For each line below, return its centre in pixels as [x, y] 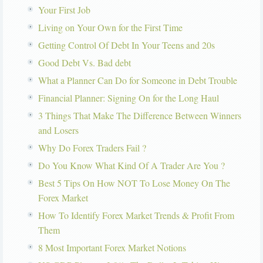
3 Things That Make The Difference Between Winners [140, 116]
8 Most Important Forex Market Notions [112, 248]
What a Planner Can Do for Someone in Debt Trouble [138, 80]
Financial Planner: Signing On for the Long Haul [129, 98]
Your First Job [64, 10]
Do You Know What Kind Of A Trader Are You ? [131, 166]
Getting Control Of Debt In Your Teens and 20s [127, 45]
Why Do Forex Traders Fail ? [92, 148]
